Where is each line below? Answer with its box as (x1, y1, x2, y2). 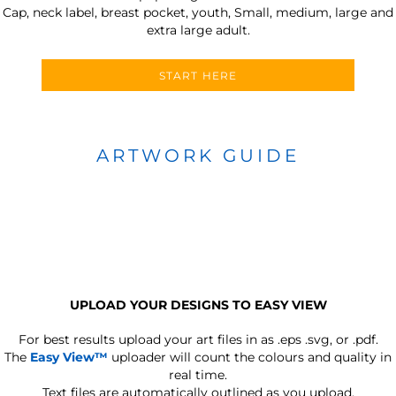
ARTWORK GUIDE (96, 144, 300, 166)
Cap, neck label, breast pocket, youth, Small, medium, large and (3, 4, 393, 20)
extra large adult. (146, 21, 250, 38)
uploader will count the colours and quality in (108, 348, 392, 365)
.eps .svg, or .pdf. (277, 331, 378, 347)
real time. (169, 366, 227, 383)
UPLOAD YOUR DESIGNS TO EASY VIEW (69, 296, 327, 313)
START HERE (158, 69, 238, 82)
